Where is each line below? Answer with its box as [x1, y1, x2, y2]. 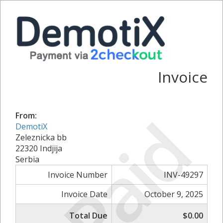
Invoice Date [61, 188, 108, 200]
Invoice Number [48, 169, 108, 180]
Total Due [69, 210, 108, 221]
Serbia [15, 153, 39, 165]
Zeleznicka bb [15, 131, 67, 143]
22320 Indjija [15, 142, 62, 154]
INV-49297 [164, 169, 203, 180]
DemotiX [15, 120, 47, 132]
